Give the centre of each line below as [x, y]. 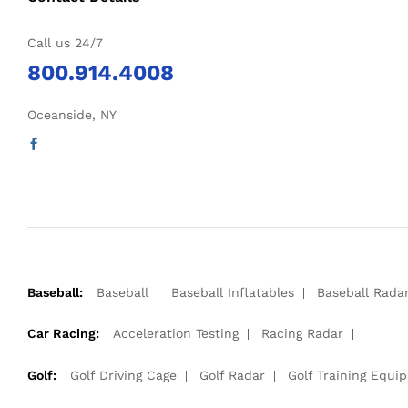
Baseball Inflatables [233, 292]
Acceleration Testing [176, 334]
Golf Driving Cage [123, 376]
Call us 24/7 [65, 42]
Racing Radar [302, 334]
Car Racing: [63, 334]
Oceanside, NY [72, 114]
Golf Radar [232, 376]
